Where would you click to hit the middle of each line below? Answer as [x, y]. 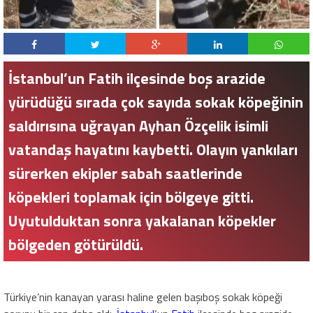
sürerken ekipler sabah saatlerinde [125, 174]
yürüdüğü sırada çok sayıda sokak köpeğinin [156, 102]
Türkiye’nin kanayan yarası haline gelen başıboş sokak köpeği [143, 297]
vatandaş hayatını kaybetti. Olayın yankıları [153, 150]
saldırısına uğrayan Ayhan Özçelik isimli [138, 126]
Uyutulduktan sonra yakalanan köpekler [142, 221]
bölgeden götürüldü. [76, 245]
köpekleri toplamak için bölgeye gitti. [131, 197]
